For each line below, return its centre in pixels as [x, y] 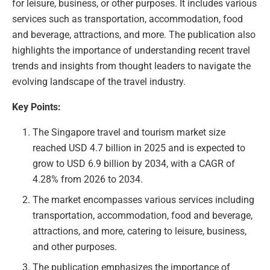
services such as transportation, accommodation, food [127, 19]
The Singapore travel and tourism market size [129, 133]
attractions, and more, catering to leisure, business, [140, 231]
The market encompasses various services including [144, 200]
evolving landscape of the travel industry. [99, 82]
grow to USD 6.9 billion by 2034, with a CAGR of [134, 164]
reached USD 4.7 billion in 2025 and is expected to [139, 148]
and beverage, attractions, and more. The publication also [134, 35]
